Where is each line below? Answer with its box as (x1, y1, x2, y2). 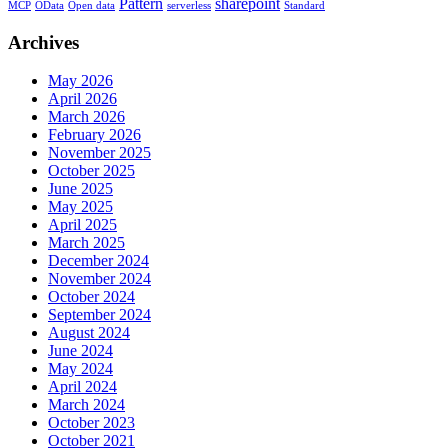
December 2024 (48, 252, 149, 270)
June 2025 (48, 180, 113, 198)
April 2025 (48, 216, 117, 234)
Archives (8, 31, 79, 53)
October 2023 (48, 414, 135, 432)
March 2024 (48, 396, 125, 414)
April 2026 (48, 90, 117, 108)
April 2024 (48, 378, 117, 396)
